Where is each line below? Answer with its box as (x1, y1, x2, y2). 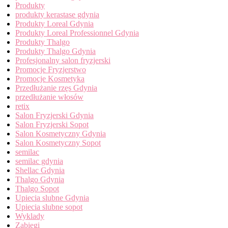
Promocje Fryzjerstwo (15, 65, 86, 74)
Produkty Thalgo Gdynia (15, 47, 96, 55)
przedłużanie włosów (15, 93, 83, 101)
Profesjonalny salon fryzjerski (15, 56, 110, 65)
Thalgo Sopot (15, 184, 59, 193)
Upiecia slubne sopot (15, 203, 82, 211)
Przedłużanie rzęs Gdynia (15, 83, 97, 92)
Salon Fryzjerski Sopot (15, 120, 89, 129)
